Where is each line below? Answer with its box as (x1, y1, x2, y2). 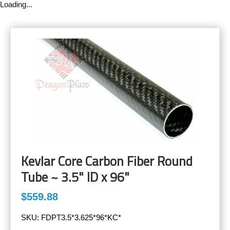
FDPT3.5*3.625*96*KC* (41, 213, 121, 222)
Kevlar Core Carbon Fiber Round (21, 151, 193, 171)
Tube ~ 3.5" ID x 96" (21, 167, 129, 187)
